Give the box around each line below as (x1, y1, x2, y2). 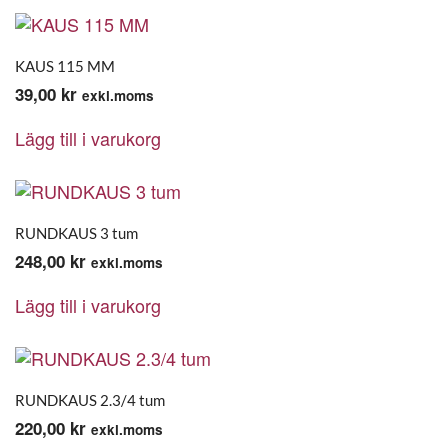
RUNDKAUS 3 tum (15, 224, 138, 242)
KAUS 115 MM (15, 57, 115, 75)
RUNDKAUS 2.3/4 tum (15, 391, 165, 409)
